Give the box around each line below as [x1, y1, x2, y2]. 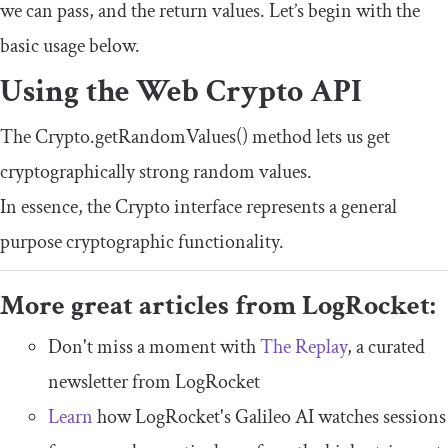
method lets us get [248, 123, 390, 150]
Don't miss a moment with [48, 333, 260, 360]
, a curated [347, 333, 425, 360]
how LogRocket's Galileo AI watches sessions [93, 403, 446, 430]
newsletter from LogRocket [48, 368, 260, 395]
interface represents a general [170, 193, 397, 220]
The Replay [260, 333, 347, 360]
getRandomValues [95, 123, 236, 150]
